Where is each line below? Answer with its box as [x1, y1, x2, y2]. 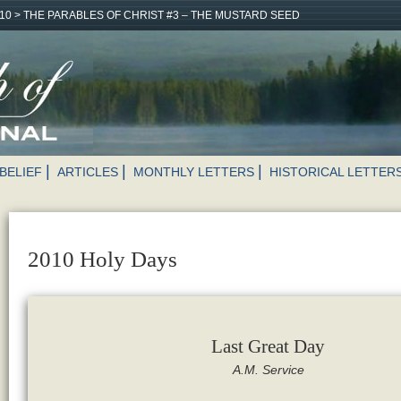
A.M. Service [232, 362, 304, 377]
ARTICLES [57, 165, 118, 179]
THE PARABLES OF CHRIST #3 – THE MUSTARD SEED [23, 9, 300, 21]
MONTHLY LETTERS [133, 165, 254, 179]
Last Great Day [211, 335, 326, 357]
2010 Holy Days [27, 247, 177, 272]
